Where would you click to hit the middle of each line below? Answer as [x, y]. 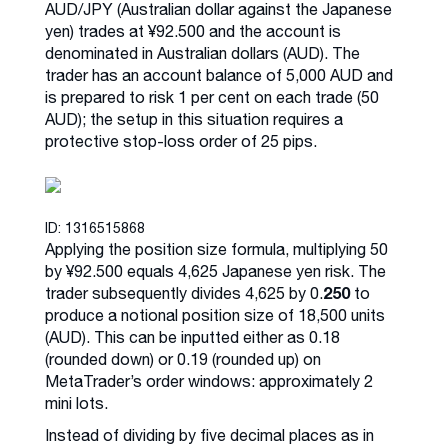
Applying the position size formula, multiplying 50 [216, 248]
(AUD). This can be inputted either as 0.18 [192, 336]
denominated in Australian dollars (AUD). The [202, 52]
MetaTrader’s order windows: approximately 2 [209, 380]
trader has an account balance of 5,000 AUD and [219, 74]
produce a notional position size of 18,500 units [215, 314]
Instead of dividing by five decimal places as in [209, 434]
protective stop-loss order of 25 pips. [181, 140]
